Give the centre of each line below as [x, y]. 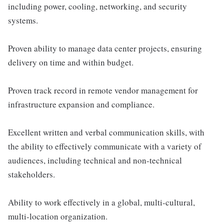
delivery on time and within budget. [71, 62]
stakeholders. [31, 174]
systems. [23, 20]
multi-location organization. [58, 216]
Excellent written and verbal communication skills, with [106, 132]
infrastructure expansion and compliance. [81, 104]
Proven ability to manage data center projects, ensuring [105, 48]
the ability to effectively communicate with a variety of [105, 146]
